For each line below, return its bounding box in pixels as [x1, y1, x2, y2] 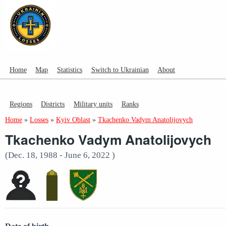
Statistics [56, 66, 82, 74]
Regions [9, 99, 32, 108]
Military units [73, 99, 112, 108]
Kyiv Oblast [56, 116, 90, 124]
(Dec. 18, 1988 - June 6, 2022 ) [5, 150, 115, 160]
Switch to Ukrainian [91, 66, 149, 74]
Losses [30, 116, 48, 124]
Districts [41, 99, 65, 108]
